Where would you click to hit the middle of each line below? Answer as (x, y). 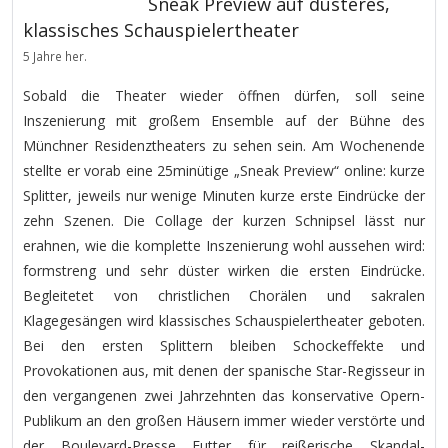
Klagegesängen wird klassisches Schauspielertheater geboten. (224, 320)
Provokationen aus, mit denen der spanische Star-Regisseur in (224, 370)
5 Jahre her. (55, 56)
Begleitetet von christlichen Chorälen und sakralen (224, 295)
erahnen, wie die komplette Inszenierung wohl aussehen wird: (224, 245)
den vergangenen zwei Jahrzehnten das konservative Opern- (224, 395)
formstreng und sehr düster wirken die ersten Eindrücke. (224, 270)
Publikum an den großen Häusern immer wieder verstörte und (224, 420)
